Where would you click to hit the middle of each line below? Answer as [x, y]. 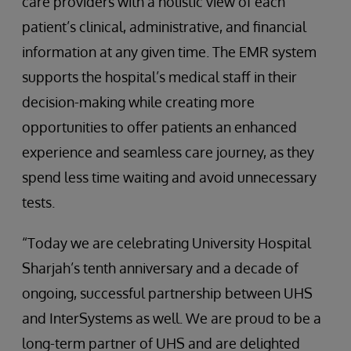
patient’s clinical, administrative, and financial [164, 26]
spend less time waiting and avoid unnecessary [169, 177]
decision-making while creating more [138, 101]
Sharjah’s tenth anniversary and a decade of [160, 268]
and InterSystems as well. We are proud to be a [172, 318]
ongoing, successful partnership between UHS [167, 293]
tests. [38, 202]
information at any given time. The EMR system [169, 51]
